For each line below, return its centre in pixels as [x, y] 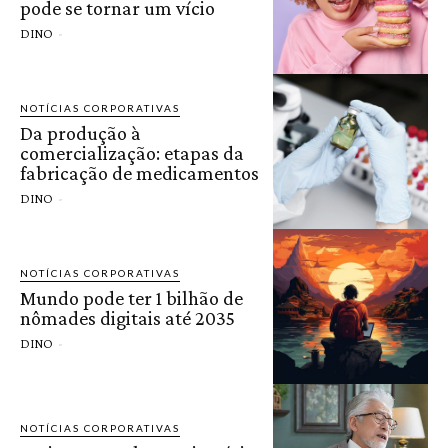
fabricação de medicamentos [139, 172]
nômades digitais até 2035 [127, 317]
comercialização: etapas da [132, 152]
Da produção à [80, 132]
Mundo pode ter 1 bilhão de [131, 297]
